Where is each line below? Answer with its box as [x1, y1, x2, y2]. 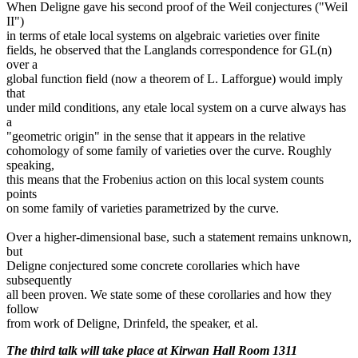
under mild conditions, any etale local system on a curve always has [6, 101, 346, 115]
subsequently [6, 273, 72, 288]
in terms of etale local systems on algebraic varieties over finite [6, 29, 320, 43]
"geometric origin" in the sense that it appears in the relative [6, 129, 305, 144]
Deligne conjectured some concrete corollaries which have [6, 259, 300, 273]
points [6, 187, 37, 201]
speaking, [6, 158, 54, 173]
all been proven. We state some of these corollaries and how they [6, 288, 332, 302]
